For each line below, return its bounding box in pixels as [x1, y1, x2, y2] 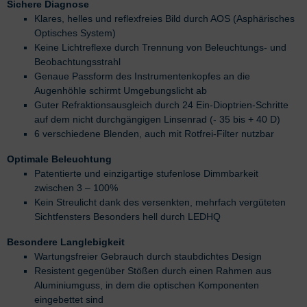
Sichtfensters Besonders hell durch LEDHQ [34, 210, 221, 222]
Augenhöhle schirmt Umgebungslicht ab [34, 84, 207, 96]
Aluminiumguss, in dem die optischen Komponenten [34, 279, 259, 291]
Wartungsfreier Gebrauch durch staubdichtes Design [34, 250, 262, 262]
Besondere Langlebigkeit [7, 236, 125, 247]
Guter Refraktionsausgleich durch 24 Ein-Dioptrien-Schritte [34, 99, 288, 110]
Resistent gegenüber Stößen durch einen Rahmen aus [34, 265, 271, 276]
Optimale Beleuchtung [7, 153, 112, 164]
